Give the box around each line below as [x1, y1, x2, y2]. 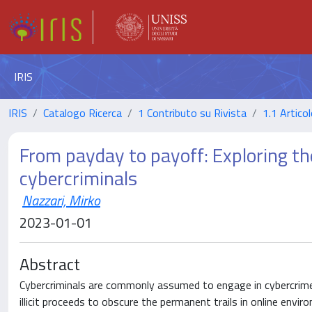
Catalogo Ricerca [43, 104, 122, 121]
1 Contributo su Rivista [138, 104, 247, 121]
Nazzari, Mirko [22, 189, 100, 211]
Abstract [19, 251, 80, 276]
